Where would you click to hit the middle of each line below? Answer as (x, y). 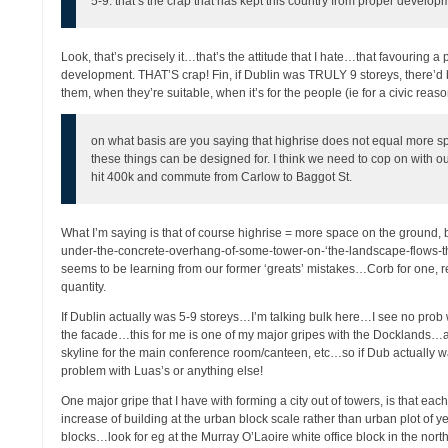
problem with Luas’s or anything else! (162, 371)
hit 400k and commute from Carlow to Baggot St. (222, 177)
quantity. (84, 287)
